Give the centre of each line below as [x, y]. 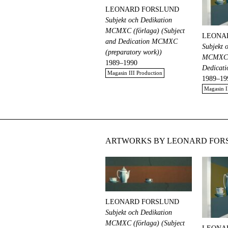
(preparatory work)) [134, 52]
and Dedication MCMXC [141, 42]
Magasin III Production [135, 73]
